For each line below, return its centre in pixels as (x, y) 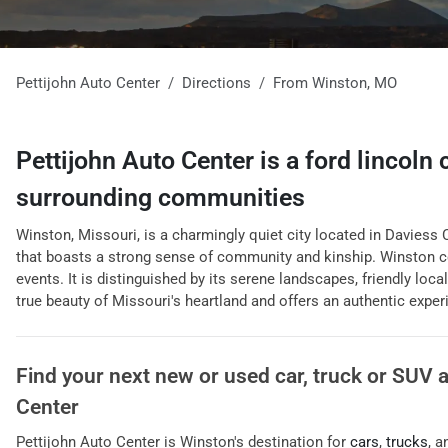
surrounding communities (160, 197)
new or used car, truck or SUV (294, 376)
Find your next (85, 376)
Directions (216, 83)
